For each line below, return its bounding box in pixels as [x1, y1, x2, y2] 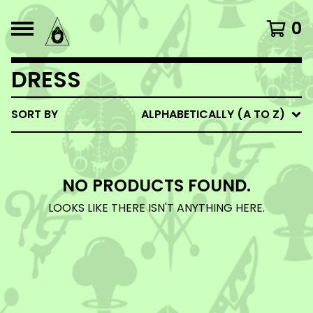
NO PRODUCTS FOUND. [62, 174, 251, 197]
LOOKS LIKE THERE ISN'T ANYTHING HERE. [48, 200, 265, 216]
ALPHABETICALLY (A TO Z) [141, 106, 285, 122]
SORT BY [11, 106, 58, 122]
